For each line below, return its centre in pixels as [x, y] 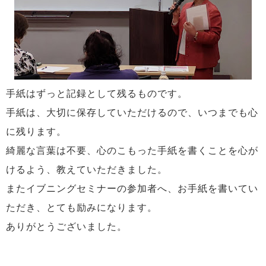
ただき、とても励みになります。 [82, 208]
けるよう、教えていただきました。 [87, 170]
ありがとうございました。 [66, 227]
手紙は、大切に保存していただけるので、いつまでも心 [132, 113]
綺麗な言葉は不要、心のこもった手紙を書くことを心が [132, 151]
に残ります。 [36, 132]
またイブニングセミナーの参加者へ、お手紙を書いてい [132, 189]
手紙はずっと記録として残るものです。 [97, 94]
